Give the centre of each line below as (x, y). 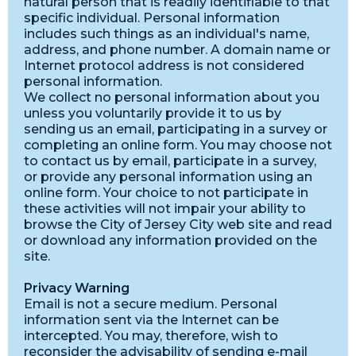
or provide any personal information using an (168, 177)
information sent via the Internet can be (151, 320)
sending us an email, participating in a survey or (176, 129)
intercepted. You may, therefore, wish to (151, 336)
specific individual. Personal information (152, 18)
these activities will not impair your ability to (165, 209)
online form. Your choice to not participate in (166, 193)
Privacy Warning (77, 288)
